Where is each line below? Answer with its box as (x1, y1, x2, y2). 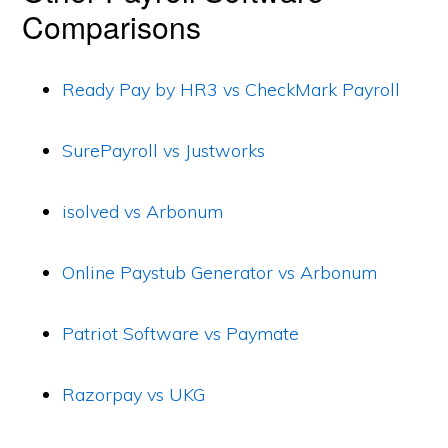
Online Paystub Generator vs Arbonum (62, 261, 378, 284)
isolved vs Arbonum (62, 200, 224, 223)
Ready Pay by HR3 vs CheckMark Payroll (62, 78, 401, 101)
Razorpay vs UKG (62, 383, 206, 406)
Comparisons (22, 5, 202, 48)
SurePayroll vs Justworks (62, 139, 266, 162)
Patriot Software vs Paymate (62, 322, 300, 345)
